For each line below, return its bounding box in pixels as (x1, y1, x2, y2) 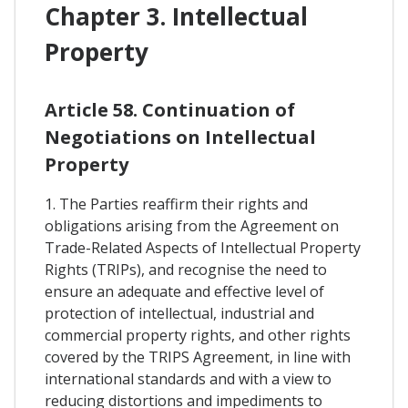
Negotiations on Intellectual (45, 124, 316, 149)
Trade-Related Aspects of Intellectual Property (45, 237, 361, 258)
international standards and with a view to (45, 368, 331, 389)
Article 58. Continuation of (45, 97, 295, 122)
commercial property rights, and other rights (45, 324, 351, 345)
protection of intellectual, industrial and (45, 302, 314, 323)
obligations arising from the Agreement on (45, 215, 339, 236)
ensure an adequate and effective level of (45, 280, 324, 301)
